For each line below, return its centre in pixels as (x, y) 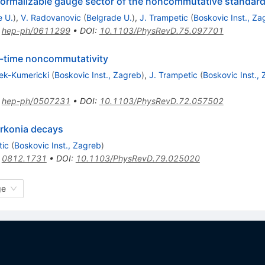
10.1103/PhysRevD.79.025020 (138, 159)
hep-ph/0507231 (36, 101)
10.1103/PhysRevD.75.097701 (161, 31)
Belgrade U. (109, 18)
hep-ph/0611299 (36, 31)
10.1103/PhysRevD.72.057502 (161, 101)
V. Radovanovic (51, 18)
